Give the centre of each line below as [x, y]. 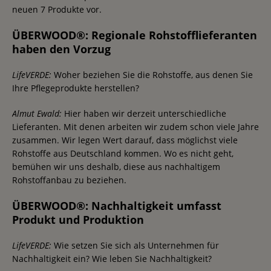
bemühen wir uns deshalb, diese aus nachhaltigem [116, 166]
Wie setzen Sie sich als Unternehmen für [135, 245]
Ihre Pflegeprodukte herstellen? [76, 88]
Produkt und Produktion [78, 219]
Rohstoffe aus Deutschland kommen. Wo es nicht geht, [123, 153]
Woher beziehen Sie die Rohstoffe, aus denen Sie [152, 74]
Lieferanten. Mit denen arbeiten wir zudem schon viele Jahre [135, 126]
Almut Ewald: [37, 113]
